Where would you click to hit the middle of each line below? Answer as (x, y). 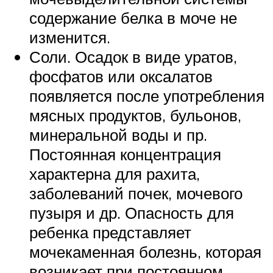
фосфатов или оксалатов (121, 76)
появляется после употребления (147, 95)
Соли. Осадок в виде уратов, (133, 56)
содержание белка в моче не (133, 17)
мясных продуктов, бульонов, (135, 115)
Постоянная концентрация (125, 154)
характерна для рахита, (115, 173)
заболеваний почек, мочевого (136, 193)
